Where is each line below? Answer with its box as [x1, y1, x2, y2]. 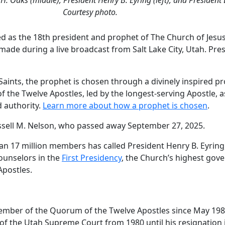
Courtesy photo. [62, 6, 118, 18]
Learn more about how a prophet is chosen [43, 99, 207, 111]
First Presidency [62, 152, 122, 163]
